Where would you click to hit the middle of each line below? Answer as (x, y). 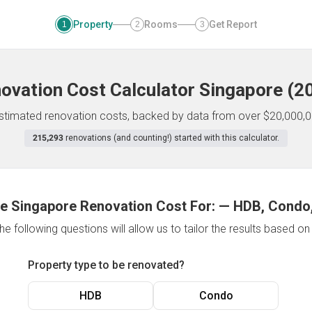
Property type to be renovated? (106, 265)
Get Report (233, 24)
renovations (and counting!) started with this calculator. (172, 138)
